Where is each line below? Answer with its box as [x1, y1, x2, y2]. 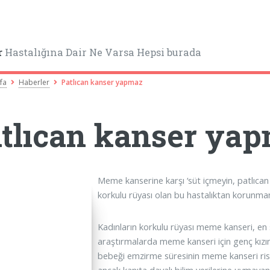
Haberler [19, 77, 50, 87]
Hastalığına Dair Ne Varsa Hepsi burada [2, 46, 202, 59]
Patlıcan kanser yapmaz [61, 77, 143, 87]
